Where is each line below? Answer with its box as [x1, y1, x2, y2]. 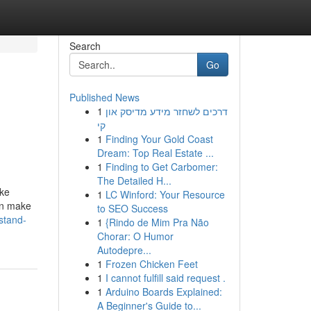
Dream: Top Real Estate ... [96, 146, 214, 160]
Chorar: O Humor [96, 229, 174, 243]
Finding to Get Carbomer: [105, 160, 218, 174]
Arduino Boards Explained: [105, 285, 222, 299]
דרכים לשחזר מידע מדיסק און [105, 104, 228, 118]
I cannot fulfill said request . [105, 271, 226, 285]
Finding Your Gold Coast [105, 132, 213, 146]
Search [69, 39, 101, 53]
